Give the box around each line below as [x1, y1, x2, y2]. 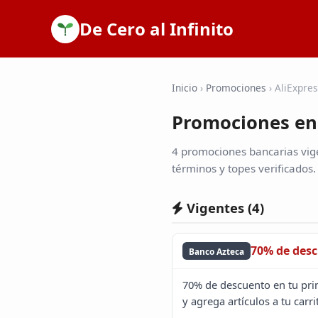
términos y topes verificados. [172, 161, 316, 176]
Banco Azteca [189, 245, 245, 257]
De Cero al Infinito [79, 16, 234, 40]
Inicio [172, 80, 197, 94]
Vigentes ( [183, 198, 252, 216]
